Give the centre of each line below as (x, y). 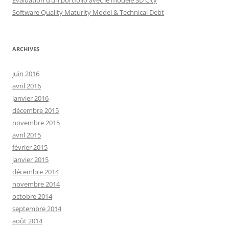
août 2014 (27, 221)
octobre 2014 (32, 196)
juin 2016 (26, 73)
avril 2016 (27, 86)
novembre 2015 (36, 122)
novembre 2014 (36, 184)
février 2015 (30, 147)
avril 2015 (27, 135)
